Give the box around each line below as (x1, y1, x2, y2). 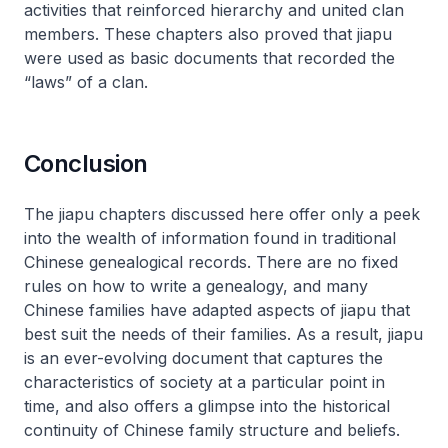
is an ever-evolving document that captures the (24, 348, 383, 368)
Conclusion (24, 149, 148, 178)
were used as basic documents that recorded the (24, 48, 395, 68)
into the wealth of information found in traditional (24, 228, 396, 248)
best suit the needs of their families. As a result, (24, 324, 388, 344)
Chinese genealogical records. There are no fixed (24, 252, 398, 272)
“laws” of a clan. (24, 72, 148, 92)
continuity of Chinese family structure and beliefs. (24, 420, 400, 440)
